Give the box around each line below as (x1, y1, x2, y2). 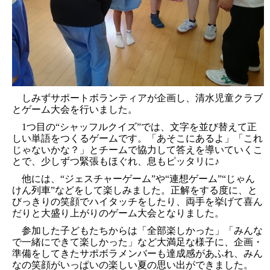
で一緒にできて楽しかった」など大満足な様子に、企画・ (12, 236, 263, 247)
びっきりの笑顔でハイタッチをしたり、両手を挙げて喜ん (12, 196, 263, 207)
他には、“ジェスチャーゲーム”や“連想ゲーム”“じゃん (22, 173, 255, 184)
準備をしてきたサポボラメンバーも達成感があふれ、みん (12, 248, 263, 259)
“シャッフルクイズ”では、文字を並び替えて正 (55, 121, 257, 132)
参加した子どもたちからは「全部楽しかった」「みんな (22, 225, 263, 236)
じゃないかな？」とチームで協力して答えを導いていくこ (12, 144, 263, 155)
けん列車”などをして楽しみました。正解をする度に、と (12, 184, 257, 195)
